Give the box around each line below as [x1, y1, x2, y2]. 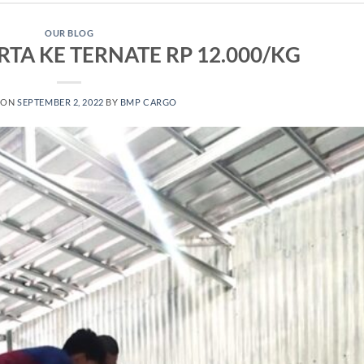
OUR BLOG [45, 27, 94, 38]
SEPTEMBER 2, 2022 [17, 97, 104, 108]
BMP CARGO [119, 97, 177, 108]
